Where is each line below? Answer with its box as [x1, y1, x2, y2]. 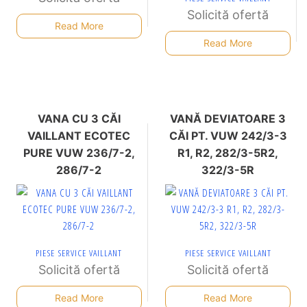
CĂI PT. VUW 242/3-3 [169, 128, 287, 143]
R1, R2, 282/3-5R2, [177, 145, 279, 160]
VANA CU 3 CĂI [37, 111, 121, 125]
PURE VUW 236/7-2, [23, 145, 135, 160]
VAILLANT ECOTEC [27, 128, 131, 143]
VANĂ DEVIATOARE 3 [170, 111, 286, 125]
